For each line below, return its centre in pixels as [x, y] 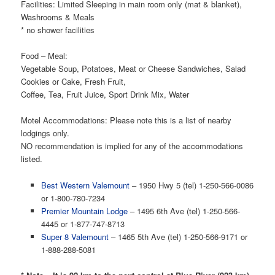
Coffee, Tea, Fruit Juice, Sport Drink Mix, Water [105, 95]
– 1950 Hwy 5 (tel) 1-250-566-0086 [191, 185]
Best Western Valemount [85, 185]
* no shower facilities [58, 30]
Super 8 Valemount [75, 236]
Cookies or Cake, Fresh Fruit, [74, 82]
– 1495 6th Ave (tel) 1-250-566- [184, 211]
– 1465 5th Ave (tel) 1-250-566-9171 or [178, 236]
